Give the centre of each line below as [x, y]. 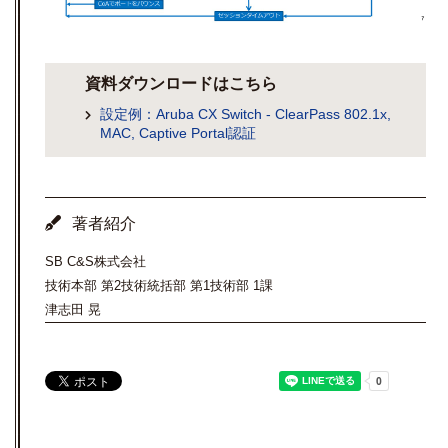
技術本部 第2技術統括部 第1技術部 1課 [159, 285]
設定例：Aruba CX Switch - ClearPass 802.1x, [245, 113]
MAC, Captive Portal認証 [178, 132]
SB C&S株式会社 [95, 261]
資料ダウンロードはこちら [181, 83]
